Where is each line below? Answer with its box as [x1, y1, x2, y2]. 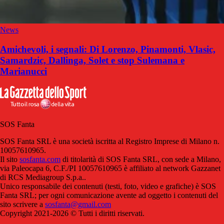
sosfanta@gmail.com [45, 200, 111, 209]
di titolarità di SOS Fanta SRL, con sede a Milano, [60, 155, 221, 164]
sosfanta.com [19, 155, 60, 164]
